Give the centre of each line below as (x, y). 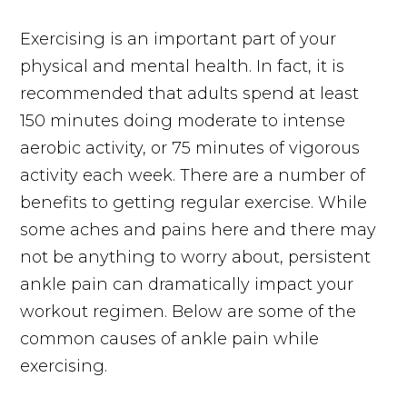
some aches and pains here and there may (199, 229)
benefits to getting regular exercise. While (194, 202)
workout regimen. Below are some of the (189, 311)
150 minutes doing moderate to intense (183, 120)
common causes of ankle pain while (170, 338)
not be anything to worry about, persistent (196, 257)
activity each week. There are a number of (193, 175)
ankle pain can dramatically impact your (187, 284)
